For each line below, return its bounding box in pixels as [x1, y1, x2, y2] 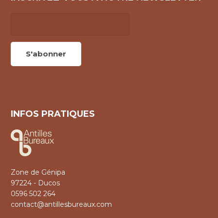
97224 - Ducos [11, 179, 60, 188]
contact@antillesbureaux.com [11, 200, 112, 209]
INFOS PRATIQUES [11, 109, 95, 120]
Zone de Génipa [11, 168, 65, 177]
